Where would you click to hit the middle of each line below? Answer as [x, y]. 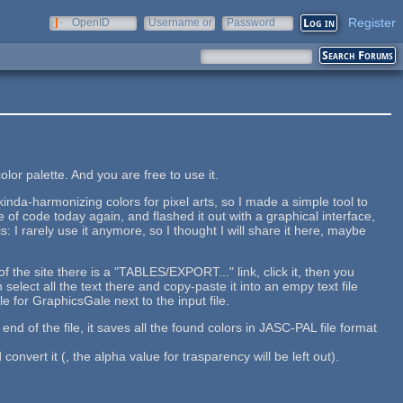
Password [251, 22]
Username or [180, 22]
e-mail [164, 35]
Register [372, 22]
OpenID [91, 22]
